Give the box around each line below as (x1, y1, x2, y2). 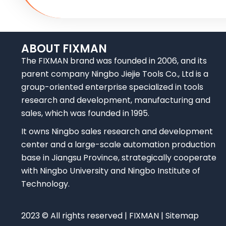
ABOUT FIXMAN (21, 41, 107, 56)
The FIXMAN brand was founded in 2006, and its (21, 55, 207, 67)
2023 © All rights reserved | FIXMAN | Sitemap (21, 210, 199, 221)
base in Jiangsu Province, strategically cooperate (21, 152, 216, 163)
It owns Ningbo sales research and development (21, 126, 213, 137)
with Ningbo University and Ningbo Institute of (21, 165, 200, 177)
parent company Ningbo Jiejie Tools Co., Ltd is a (21, 68, 208, 80)
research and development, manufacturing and (21, 94, 210, 106)
